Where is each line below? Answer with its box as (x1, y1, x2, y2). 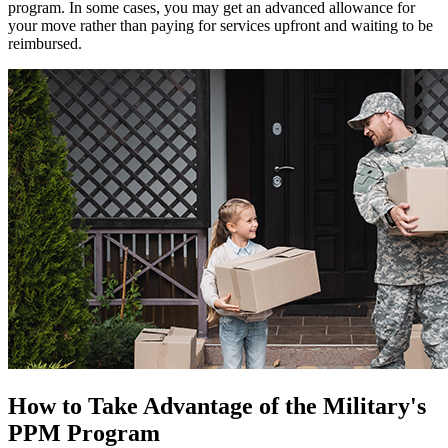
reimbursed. (8, 35, 90, 53)
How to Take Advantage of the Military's (8, 393, 426, 420)
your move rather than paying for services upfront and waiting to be (8, 17, 433, 35)
